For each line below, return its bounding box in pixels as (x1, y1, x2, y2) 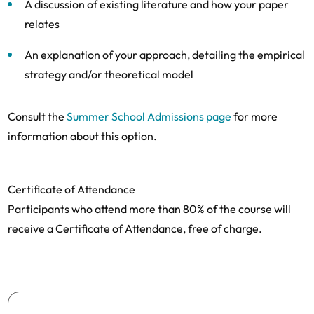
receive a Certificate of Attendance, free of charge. (8, 221, 262, 235)
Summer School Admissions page (67, 109, 231, 123)
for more (231, 109, 278, 123)
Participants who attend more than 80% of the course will (8, 202, 291, 216)
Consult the (8, 109, 67, 123)
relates (25, 17, 60, 31)
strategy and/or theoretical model (25, 67, 193, 81)
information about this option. (8, 129, 157, 143)
